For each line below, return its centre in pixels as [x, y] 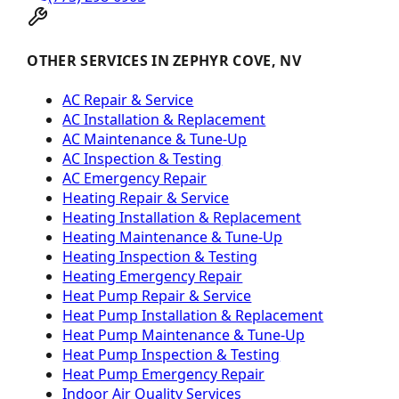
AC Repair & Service [128, 99]
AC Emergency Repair [135, 178]
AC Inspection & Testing [142, 158]
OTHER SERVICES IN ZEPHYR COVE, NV [164, 61]
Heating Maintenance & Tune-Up [173, 236]
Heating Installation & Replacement [182, 217]
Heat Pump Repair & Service [157, 295]
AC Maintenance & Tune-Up [155, 138]
